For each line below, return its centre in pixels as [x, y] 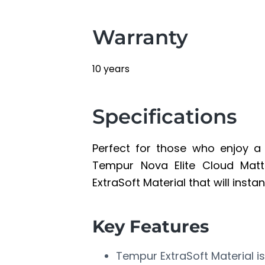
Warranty [140, 38]
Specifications [165, 117]
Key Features [151, 227]
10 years [111, 69]
